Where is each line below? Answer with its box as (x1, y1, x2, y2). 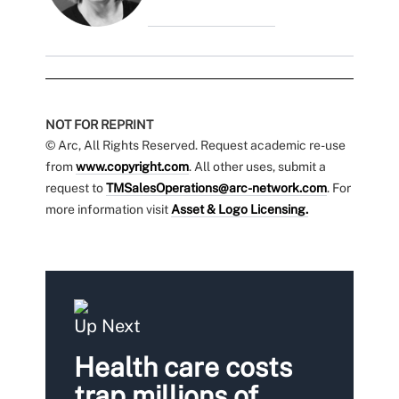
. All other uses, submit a (188, 159, 326, 174)
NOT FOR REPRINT (45, 117, 153, 132)
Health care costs (73, 350, 292, 383)
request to (45, 180, 106, 195)
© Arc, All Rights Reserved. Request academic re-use (45, 137, 346, 152)
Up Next (73, 314, 141, 337)
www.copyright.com (75, 159, 189, 174)
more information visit (45, 201, 171, 216)
